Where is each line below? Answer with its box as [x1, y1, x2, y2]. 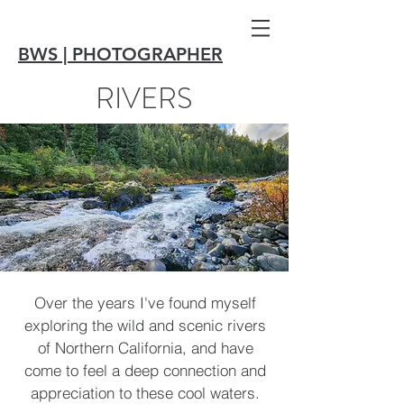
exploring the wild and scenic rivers [24, 316, 266, 335]
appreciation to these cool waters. [31, 383, 260, 402]
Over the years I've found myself [34, 293, 256, 312]
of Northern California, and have [37, 338, 253, 357]
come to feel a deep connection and [24, 361, 266, 380]
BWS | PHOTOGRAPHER [18, 43, 223, 65]
